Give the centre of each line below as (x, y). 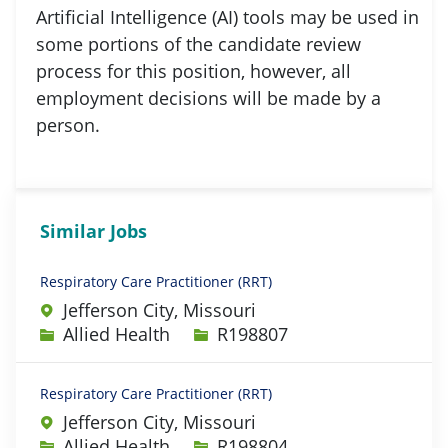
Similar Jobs (93, 230)
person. (70, 124)
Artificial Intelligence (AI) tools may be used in (227, 16)
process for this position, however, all (193, 70)
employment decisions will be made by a (208, 97)
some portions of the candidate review (198, 43)
